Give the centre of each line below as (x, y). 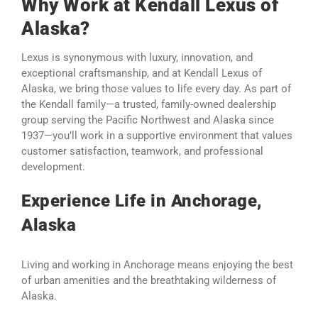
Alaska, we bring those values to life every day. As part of (156, 89)
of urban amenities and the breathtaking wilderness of (149, 281)
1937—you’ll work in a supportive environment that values (157, 136)
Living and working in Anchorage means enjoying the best (157, 265)
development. (53, 167)
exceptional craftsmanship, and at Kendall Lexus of (142, 73)
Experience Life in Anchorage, (142, 201)
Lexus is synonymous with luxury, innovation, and (137, 58)
